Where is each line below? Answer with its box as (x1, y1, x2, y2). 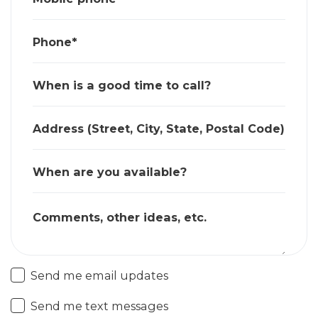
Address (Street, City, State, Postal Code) (33, 121, 285, 136)
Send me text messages (31, 298, 169, 313)
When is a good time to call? (33, 77, 211, 92)
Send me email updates (31, 268, 169, 283)
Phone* (33, 34, 77, 49)
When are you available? (33, 164, 187, 179)
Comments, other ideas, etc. (33, 210, 207, 225)
